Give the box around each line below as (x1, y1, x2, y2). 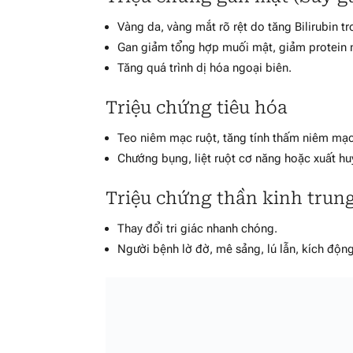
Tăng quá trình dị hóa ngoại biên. (117, 60, 292, 75)
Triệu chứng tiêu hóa (106, 97, 288, 117)
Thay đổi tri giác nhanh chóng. (117, 221, 278, 236)
